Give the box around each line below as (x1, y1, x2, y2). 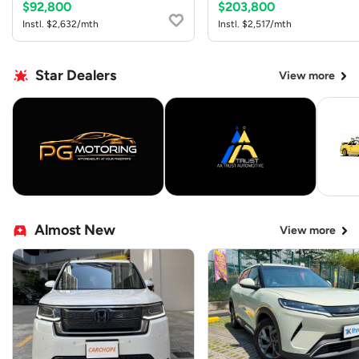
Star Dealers (35, 67, 116, 85)
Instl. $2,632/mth (22, 18, 99, 30)
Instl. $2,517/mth (218, 18, 292, 30)
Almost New (34, 221, 115, 240)
